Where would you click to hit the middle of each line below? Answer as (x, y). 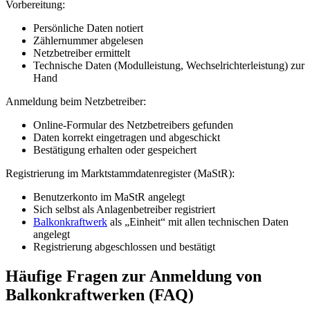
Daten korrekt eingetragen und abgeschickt (127, 138)
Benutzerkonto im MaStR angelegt (109, 197)
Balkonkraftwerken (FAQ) (100, 295)
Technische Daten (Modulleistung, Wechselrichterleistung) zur (169, 66)
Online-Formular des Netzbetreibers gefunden (133, 125)
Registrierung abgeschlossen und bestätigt (124, 247)
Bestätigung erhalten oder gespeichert (115, 150)
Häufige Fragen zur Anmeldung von (134, 276)
